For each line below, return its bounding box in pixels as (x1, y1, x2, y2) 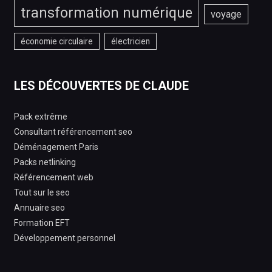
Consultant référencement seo (13, 126, 132, 137)
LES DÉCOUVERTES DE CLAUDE (13, 78, 189, 93)
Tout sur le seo (13, 187, 70, 197)
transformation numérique (20, 4, 192, 21)
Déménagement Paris (13, 141, 98, 152)
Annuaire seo (13, 202, 65, 212)
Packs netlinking (13, 157, 76, 167)
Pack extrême (13, 111, 67, 121)
